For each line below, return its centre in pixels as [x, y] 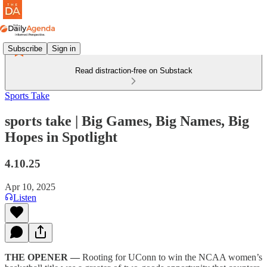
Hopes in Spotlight [61, 137]
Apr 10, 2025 [30, 187]
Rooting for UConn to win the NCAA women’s [172, 257]
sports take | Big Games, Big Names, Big [127, 121]
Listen [25, 197]
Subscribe [25, 48]
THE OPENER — [44, 257]
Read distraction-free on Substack [133, 71]
